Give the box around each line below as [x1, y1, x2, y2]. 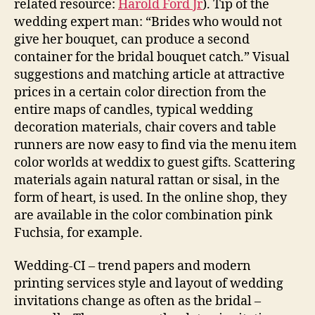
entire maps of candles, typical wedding [14, 101, 253, 118]
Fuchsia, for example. [14, 224, 143, 241]
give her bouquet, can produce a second [14, 31, 250, 48]
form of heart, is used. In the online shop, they [14, 189, 287, 206]
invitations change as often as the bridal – [14, 293, 261, 309]
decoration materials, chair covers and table [14, 119, 276, 136]
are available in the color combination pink [14, 207, 273, 224]
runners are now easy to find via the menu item [14, 136, 297, 153]
